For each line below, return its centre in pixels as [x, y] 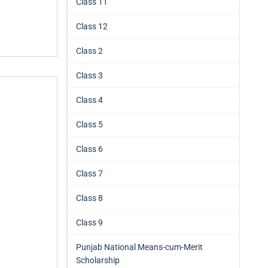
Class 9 [89, 223]
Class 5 [89, 124]
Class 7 [89, 173]
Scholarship [98, 260]
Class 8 [89, 198]
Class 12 [92, 26]
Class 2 [89, 51]
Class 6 [89, 149]
